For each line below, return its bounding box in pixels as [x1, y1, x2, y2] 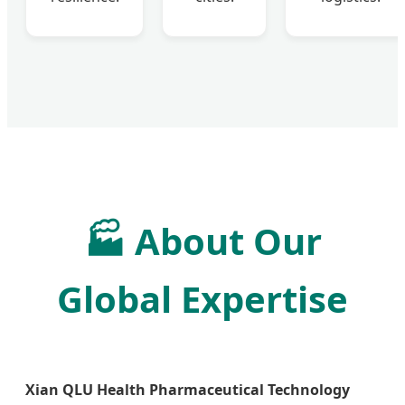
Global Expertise [57, 273, 348, 324]
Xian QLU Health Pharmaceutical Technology [25, 379, 350, 400]
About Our [125, 215, 322, 266]
